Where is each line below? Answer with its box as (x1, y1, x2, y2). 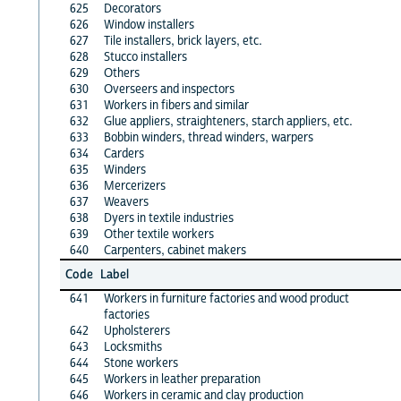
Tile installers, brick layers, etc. (103, 32, 262, 49)
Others (103, 64, 140, 81)
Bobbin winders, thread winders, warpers (103, 129, 313, 146)
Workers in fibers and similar (103, 97, 249, 114)
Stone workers (103, 354, 178, 371)
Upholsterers (103, 322, 170, 339)
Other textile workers (103, 226, 214, 243)
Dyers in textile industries (103, 209, 234, 226)
